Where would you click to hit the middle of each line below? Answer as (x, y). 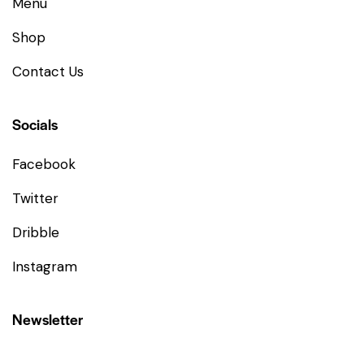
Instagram (45, 267)
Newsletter (48, 319)
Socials (35, 124)
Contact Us (48, 72)
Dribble (36, 233)
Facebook (44, 165)
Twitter (35, 199)
